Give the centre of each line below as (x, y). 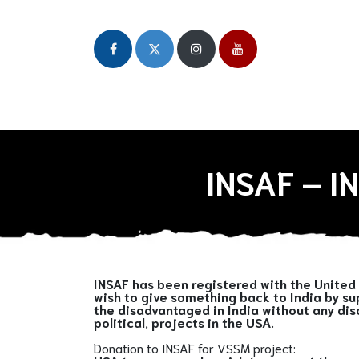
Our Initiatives (245, 110)
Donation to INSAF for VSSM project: (195, 347)
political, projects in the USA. (184, 322)
